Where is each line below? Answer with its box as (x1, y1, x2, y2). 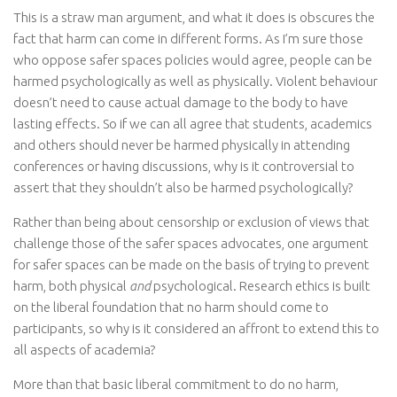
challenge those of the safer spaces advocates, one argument (13, 236, 369, 252)
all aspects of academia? (13, 342, 155, 358)
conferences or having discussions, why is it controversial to (13, 159, 354, 175)
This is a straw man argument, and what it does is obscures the (13, 10, 375, 26)
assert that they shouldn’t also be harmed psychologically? (13, 180, 353, 196)
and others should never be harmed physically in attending (13, 137, 350, 153)
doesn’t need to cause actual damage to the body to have (13, 95, 348, 111)
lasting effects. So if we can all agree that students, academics (13, 116, 372, 132)
